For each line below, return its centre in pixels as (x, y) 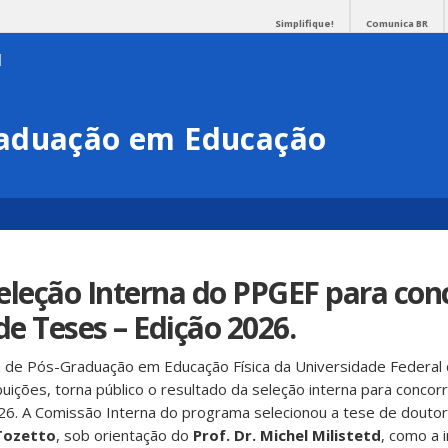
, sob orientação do (124, 435)
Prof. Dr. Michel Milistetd (287, 435)
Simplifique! (304, 23)
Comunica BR (397, 23)
